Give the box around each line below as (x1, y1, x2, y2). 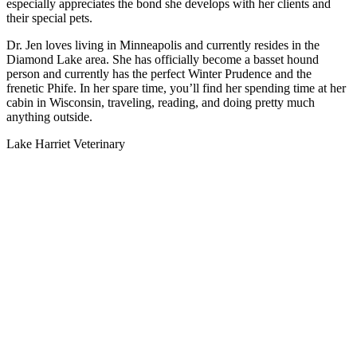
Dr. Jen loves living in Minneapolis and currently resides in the (6, 38, 320, 53)
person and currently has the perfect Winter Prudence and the (6, 67, 312, 81)
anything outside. (6, 110, 92, 124)
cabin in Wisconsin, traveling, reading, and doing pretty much (6, 96, 315, 110)
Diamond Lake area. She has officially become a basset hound (6, 53, 319, 67)
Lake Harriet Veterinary (6, 137, 125, 151)
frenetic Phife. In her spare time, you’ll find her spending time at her (6, 81, 346, 96)
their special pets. (6, 11, 92, 25)
